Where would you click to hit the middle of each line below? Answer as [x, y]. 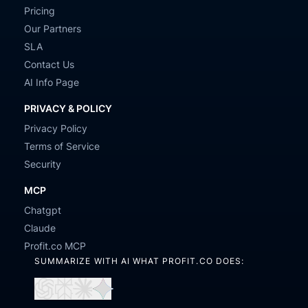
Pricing [40, 11]
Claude [40, 228]
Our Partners [53, 29]
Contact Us [49, 64]
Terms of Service [62, 146]
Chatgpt [43, 210]
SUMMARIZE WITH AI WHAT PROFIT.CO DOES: [139, 261]
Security [43, 164]
